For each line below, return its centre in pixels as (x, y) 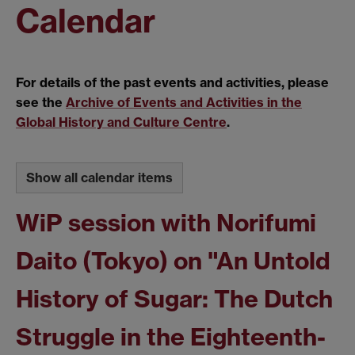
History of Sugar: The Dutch (174, 298)
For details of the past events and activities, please (172, 83)
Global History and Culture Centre (121, 122)
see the (41, 103)
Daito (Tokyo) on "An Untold (173, 260)
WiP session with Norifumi (166, 222)
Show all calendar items (99, 177)
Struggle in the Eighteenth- (171, 336)
